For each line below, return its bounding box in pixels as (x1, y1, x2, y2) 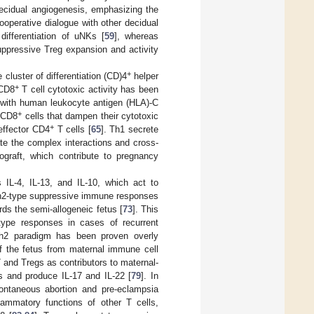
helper (130, 70, 159, 81)
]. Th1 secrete (100, 123, 159, 135)
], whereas (114, 30, 159, 41)
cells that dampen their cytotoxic (22, 110, 159, 121)
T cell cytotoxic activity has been (18, 83, 158, 95)
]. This (132, 203, 158, 214)
